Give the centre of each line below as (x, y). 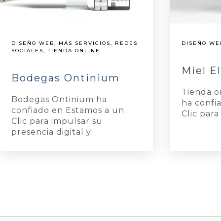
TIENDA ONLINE (74, 50)
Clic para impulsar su (57, 121)
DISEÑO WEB (33, 43)
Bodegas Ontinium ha (59, 99)
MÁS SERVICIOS (85, 43)
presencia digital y (51, 132)
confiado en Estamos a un (68, 110)
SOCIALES (27, 50)
